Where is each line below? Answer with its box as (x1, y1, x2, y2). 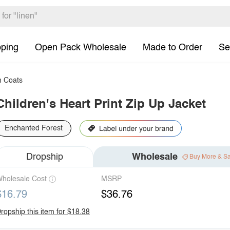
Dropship (26, 152, 63, 162)
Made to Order (143, 43, 202, 52)
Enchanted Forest (5, 125, 63, 132)
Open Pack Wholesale (35, 43, 126, 52)
